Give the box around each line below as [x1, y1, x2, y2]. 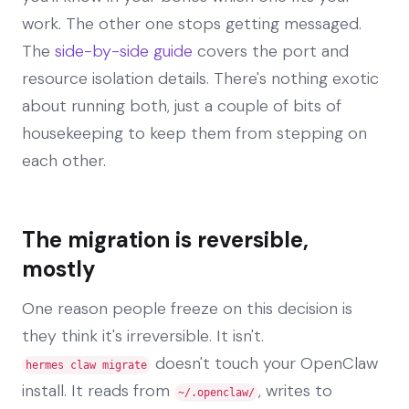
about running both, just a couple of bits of [22, 94, 341, 117]
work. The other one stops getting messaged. [22, 12, 362, 35]
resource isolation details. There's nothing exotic [22, 67, 379, 89]
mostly [22, 254, 96, 283]
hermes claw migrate [26, 358, 147, 372]
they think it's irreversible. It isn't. [22, 324, 264, 347]
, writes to [258, 379, 332, 402]
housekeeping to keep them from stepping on [22, 121, 367, 144]
